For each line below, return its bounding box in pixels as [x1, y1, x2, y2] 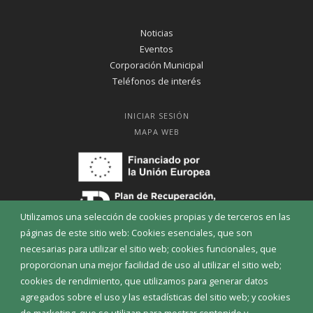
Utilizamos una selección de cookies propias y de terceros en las [20, 210, 291, 224]
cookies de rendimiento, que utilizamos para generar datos [20, 275, 268, 288]
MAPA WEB [134, 126, 180, 137]
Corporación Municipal [110, 59, 203, 71]
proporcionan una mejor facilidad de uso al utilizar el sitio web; [20, 259, 282, 272]
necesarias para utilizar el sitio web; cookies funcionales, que [20, 242, 277, 256]
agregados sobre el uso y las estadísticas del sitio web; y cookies [20, 291, 291, 304]
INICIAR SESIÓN [124, 110, 189, 121]
